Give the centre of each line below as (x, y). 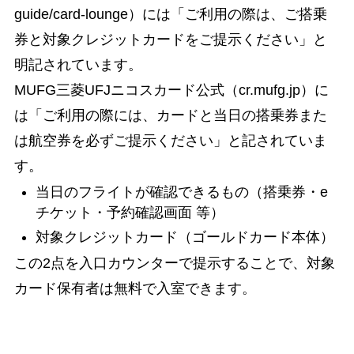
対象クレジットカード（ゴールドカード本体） (185, 237)
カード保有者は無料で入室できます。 (135, 289)
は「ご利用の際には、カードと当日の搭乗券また (170, 115)
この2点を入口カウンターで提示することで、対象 (174, 264)
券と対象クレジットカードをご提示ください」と (170, 39)
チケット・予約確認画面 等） (130, 213)
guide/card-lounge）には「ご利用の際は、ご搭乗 (170, 14)
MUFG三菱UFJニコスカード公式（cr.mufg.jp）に (171, 90)
